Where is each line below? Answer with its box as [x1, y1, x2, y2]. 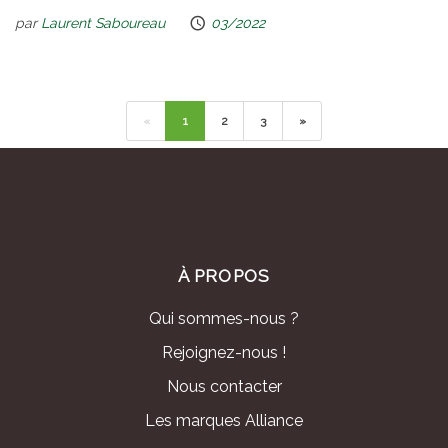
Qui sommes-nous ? [149, 309, 299, 329]
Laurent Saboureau [41, 14, 165, 31]
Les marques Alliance [145, 411, 303, 431]
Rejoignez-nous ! [162, 343, 286, 363]
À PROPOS [178, 266, 270, 287]
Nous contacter [166, 377, 282, 397]
